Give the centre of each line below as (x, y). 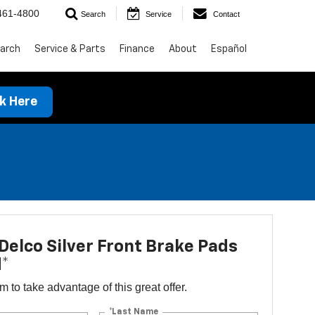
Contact (226, 14)
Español (229, 49)
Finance (137, 49)
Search (93, 14)
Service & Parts (70, 49)
